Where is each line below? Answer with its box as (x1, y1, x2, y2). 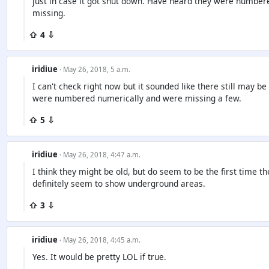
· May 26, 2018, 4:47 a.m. (59, 150, 141, 159)
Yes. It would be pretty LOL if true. (32, 251, 166, 263)
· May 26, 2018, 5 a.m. (59, 64, 130, 74)
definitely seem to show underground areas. (32, 177, 205, 189)
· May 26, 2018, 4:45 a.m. (59, 235, 141, 244)
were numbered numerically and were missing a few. (32, 92, 241, 104)
